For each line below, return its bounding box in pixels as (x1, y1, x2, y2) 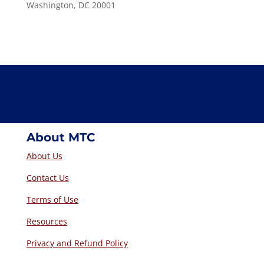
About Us (26, 150, 62, 161)
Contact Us (26, 171, 69, 183)
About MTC (26, 130, 95, 144)
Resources (26, 215, 67, 227)
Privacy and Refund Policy (26, 237, 128, 249)
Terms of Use (26, 193, 78, 205)
